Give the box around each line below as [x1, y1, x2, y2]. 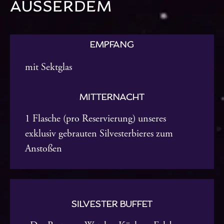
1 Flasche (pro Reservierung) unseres [25, 112, 166, 125]
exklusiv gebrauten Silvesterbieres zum [25, 127, 173, 140]
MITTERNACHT [79, 91, 144, 103]
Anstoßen [25, 142, 62, 155]
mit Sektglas [25, 61, 72, 74]
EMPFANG [90, 38, 134, 50]
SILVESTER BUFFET [71, 197, 152, 209]
